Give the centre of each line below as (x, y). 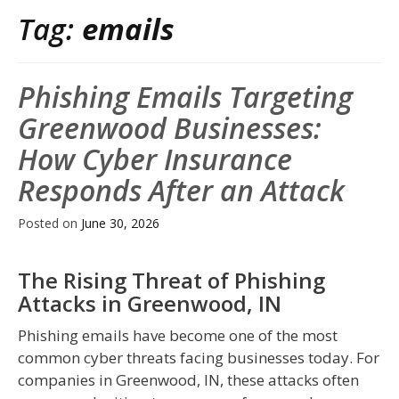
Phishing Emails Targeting (185, 97)
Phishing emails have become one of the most (178, 336)
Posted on (49, 224)
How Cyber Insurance (155, 159)
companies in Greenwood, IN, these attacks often (188, 380)
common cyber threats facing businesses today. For (199, 358)
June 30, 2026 (120, 224)
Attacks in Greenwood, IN (150, 304)
